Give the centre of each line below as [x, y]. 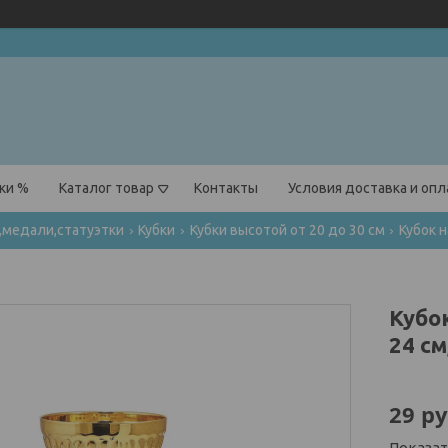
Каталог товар [106, 188]
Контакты [226, 188]
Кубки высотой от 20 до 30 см [287, 230]
